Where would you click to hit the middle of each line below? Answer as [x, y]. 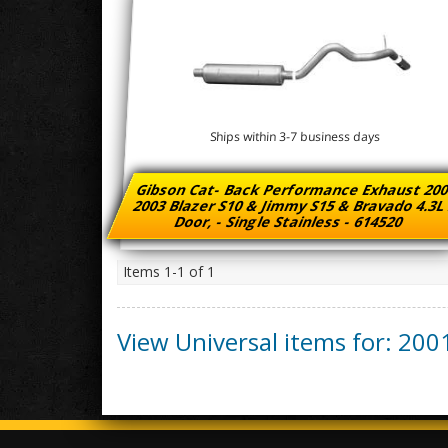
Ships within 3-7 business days [295, 137]
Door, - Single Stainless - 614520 [288, 221]
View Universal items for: [257, 341]
